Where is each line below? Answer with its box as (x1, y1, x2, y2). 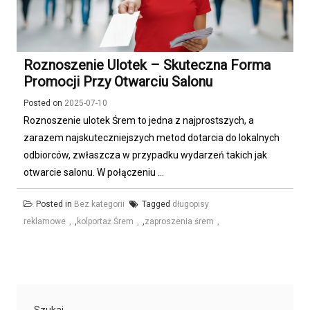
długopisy (172, 199, 209, 210)
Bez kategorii (74, 199, 125, 210)
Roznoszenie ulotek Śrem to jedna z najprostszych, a (24, 115, 254, 127)
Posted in (36, 199, 74, 210)
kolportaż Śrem (77, 217, 134, 227)
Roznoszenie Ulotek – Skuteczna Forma (24, 57, 271, 74)
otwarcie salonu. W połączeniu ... (24, 167, 164, 179)
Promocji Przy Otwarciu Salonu (24, 73, 212, 91)
